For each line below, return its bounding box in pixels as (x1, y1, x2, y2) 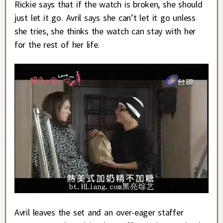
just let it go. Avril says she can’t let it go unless (14, 12, 196, 24)
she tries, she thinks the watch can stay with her (14, 25, 196, 37)
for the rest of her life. (14, 39, 100, 51)
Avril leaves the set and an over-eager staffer (14, 207, 184, 219)
